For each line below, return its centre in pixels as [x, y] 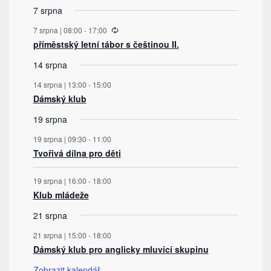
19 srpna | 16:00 [60, 180]
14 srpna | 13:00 [60, 85]
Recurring [134, 26]
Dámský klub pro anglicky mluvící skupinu [121, 249]
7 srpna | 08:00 [57, 30]
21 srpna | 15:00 [60, 235]
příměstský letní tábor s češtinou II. [106, 44]
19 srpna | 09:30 [60, 139]
